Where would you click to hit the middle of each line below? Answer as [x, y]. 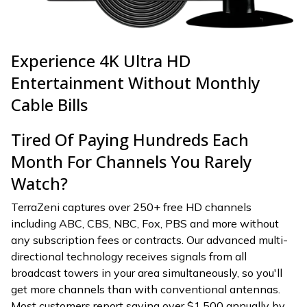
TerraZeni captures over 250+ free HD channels [131, 207]
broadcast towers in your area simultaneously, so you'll [147, 273]
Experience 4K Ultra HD [101, 60]
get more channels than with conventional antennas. [146, 290]
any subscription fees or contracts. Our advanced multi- [149, 240]
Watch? [39, 183]
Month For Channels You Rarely [131, 161]
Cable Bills [49, 104]
